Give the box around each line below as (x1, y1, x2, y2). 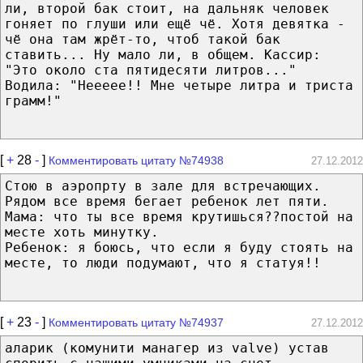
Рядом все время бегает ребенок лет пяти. (5, 193, 329, 209)
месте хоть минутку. (5, 224, 159, 240)
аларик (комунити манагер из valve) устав (5, 340, 329, 356)
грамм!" (5, 92, 62, 109)
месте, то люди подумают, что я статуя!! (5, 254, 321, 271)
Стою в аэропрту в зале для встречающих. (5, 177, 321, 194)
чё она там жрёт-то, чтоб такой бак (5, 31, 280, 47)
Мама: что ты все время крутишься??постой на (5, 208, 353, 224)
